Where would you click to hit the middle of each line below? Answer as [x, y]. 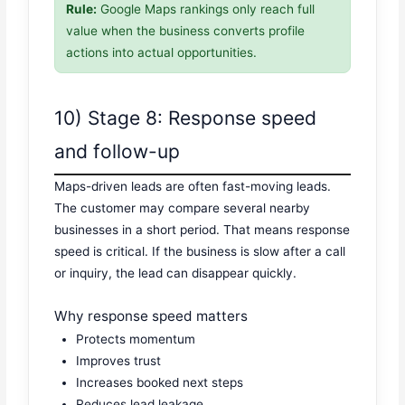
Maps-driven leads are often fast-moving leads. [193, 186]
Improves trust [119, 360]
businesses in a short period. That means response [202, 229]
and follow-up [118, 151]
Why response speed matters [151, 316]
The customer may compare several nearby [183, 207]
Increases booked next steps [160, 382]
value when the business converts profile [186, 31]
